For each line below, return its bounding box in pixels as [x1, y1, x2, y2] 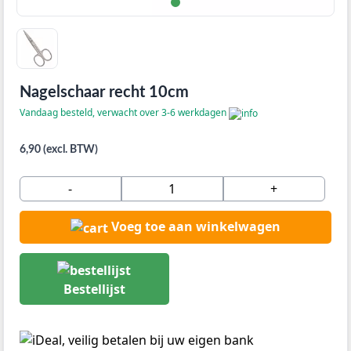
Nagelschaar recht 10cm [20, 85, 189, 101]
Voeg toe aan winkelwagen [110, 218, 280, 236]
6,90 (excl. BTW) [20, 144, 98, 156]
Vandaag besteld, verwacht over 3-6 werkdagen [20, 106, 229, 120]
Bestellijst [63, 280, 125, 298]
